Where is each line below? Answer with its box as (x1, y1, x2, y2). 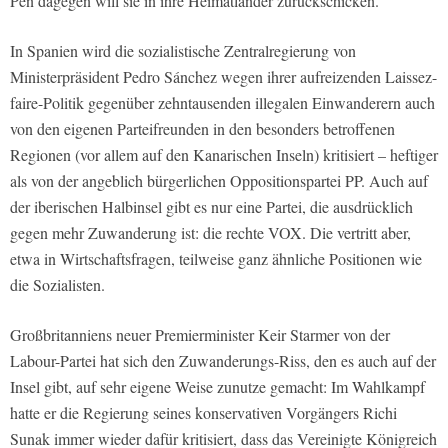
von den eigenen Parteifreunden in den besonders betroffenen (10, 117, 395, 139)
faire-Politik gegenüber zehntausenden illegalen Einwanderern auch (10, 91, 435, 113)
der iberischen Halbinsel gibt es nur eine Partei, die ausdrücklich (10, 195, 413, 217)
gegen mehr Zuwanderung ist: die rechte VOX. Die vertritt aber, (10, 221, 411, 243)
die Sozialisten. (10, 273, 105, 295)
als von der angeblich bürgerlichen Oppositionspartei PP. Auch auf (10, 169, 428, 191)
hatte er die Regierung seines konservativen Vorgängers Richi (10, 401, 397, 423)
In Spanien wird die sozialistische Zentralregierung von (10, 39, 356, 61)
